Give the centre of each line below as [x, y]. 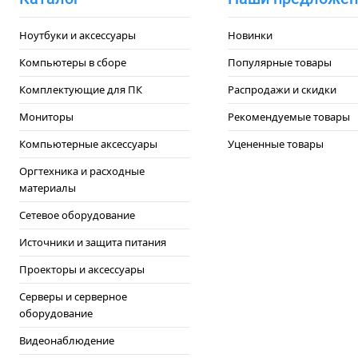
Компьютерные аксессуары [88, 144]
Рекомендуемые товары [288, 117]
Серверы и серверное [73, 296]
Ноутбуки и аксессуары [78, 35]
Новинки [250, 35]
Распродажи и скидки [282, 89]
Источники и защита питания [93, 242]
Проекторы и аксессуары [82, 269]
